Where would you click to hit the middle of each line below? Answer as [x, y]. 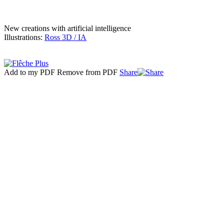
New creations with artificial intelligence [67, 28]
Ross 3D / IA [65, 37]
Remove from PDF [87, 72]
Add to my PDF [29, 72]
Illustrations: [24, 37]
